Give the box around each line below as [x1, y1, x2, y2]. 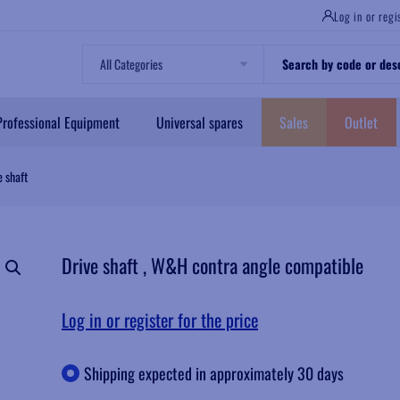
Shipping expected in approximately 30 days [84, 361, 344, 385]
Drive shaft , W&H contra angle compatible [62, 251, 363, 279]
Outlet [345, 111, 378, 133]
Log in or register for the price [62, 306, 258, 333]
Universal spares [156, 111, 243, 133]
